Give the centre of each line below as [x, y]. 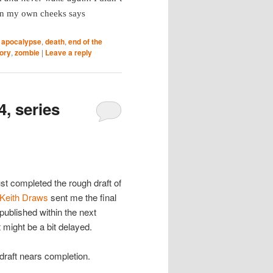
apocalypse [21, 41]
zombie [27, 52]
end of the [85, 41]
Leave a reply [69, 52]
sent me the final [82, 197]
